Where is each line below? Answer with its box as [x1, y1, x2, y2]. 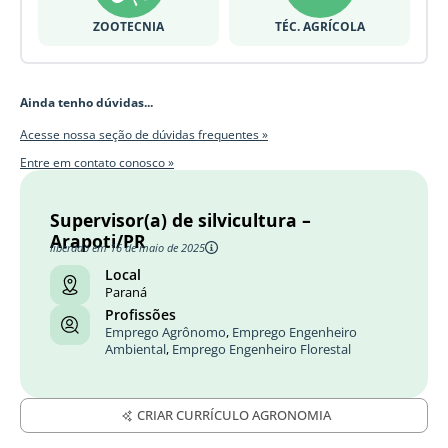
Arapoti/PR [50, 229, 146, 254]
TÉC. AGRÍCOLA [274, 18, 365, 35]
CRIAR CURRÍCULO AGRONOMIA [136, 406, 331, 425]
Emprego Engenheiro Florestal [172, 341, 351, 359]
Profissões [105, 305, 176, 325]
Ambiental [105, 341, 166, 359]
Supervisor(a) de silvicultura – [50, 208, 311, 233]
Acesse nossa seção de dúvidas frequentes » [20, 126, 268, 143]
